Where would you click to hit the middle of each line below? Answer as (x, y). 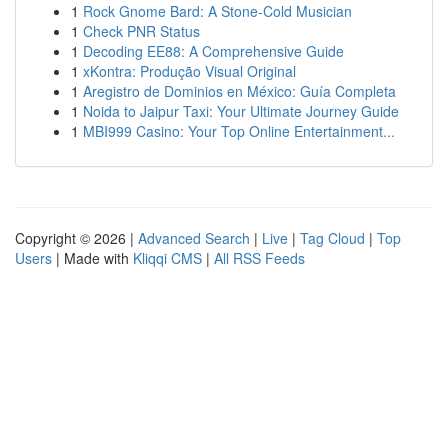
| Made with (92, 258)
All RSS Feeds (259, 258)
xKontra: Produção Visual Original (189, 71)
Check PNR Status (141, 31)
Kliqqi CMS (167, 258)
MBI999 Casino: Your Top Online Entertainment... (239, 131)
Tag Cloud (332, 238)
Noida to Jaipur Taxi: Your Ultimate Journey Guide (241, 111)
